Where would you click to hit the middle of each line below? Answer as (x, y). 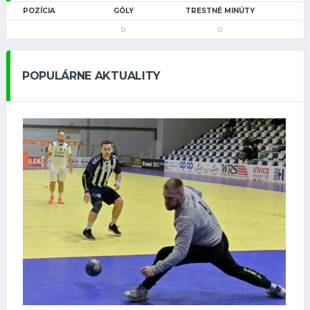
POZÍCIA (39, 11)
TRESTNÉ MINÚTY (220, 11)
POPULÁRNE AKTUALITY (91, 76)
